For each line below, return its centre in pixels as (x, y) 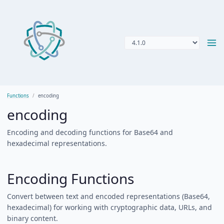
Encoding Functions (70, 178)
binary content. (32, 218)
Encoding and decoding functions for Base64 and (90, 132)
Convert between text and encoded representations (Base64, (108, 196)
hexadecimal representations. (57, 143)
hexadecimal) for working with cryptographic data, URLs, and (109, 207)
